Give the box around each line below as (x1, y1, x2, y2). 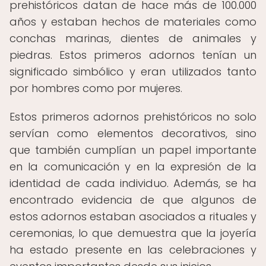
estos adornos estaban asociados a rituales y (9, 209, 256, 224)
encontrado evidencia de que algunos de (9, 192, 256, 207)
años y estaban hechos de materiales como (9, 14, 256, 29)
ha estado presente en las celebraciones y (9, 242, 256, 257)
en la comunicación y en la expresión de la (9, 159, 256, 174)
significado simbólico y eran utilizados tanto (9, 64, 256, 79)
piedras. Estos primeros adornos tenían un (9, 47, 256, 62)
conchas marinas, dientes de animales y (9, 31, 256, 46)
